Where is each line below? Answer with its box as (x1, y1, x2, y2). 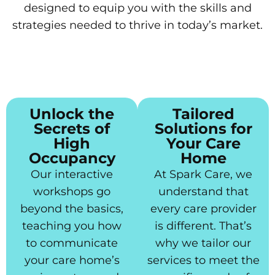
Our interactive (31, 168, 113, 182)
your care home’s (24, 254, 120, 268)
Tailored (172, 105, 234, 123)
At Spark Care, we (154, 168, 252, 182)
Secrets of (34, 120, 110, 138)
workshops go (33, 185, 110, 199)
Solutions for (154, 120, 252, 138)
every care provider (150, 202, 257, 216)
